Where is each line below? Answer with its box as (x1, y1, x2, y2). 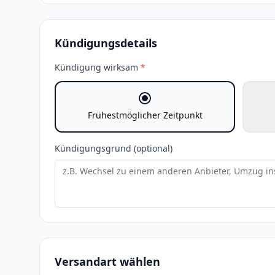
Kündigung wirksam (55, 61, 138, 73)
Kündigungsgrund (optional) (55, 142, 172, 154)
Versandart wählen (55, 254, 160, 269)
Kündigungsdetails (55, 36, 157, 50)
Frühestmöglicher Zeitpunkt (87, 109, 203, 121)
